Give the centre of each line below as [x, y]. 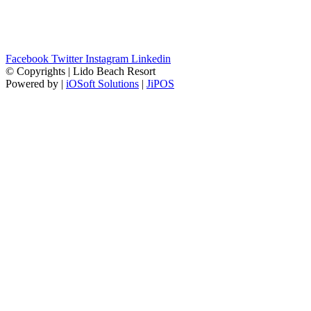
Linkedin [151, 58]
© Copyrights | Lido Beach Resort [81, 71]
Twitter [67, 58]
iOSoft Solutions [102, 83]
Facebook [27, 58]
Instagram [107, 58]
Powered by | [36, 83]
